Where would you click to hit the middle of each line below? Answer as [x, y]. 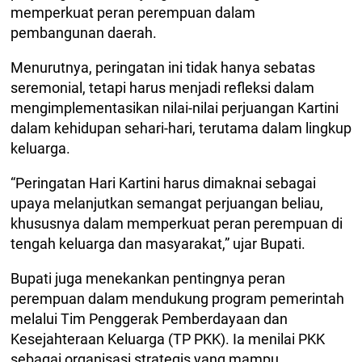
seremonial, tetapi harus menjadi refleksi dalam [162, 88]
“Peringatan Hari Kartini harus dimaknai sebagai [163, 183]
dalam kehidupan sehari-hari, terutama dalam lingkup [181, 128]
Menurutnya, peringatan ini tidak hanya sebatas [163, 67]
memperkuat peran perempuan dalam [133, 13]
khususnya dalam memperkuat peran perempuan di [177, 223]
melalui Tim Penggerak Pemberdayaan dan [149, 319]
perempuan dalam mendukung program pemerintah [177, 299]
